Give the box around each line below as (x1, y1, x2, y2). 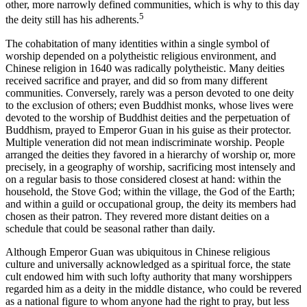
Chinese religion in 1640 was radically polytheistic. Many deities (5, 62, 284, 74)
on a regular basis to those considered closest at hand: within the (5, 173, 281, 185)
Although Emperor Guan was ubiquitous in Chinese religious (5, 245, 270, 258)
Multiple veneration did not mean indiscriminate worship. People (5, 136, 284, 148)
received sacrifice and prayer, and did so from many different (5, 74, 267, 86)
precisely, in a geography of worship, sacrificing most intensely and (5, 160, 295, 173)
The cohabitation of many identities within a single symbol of (5, 37, 269, 49)
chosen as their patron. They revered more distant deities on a (5, 210, 269, 222)
